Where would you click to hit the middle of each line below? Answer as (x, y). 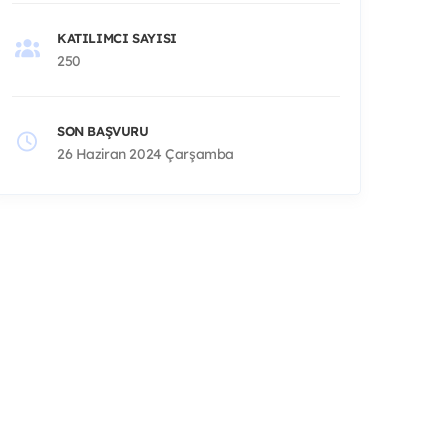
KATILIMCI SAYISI (117, 37)
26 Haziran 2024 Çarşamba (145, 153)
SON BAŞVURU (103, 130)
